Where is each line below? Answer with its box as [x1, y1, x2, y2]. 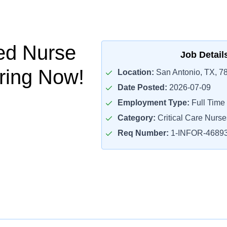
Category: [117, 113, 156, 122]
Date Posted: [117, 83, 167, 92]
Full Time [189, 98, 225, 107]
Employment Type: [117, 98, 190, 107]
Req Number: [117, 129, 169, 137]
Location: [117, 68, 154, 77]
